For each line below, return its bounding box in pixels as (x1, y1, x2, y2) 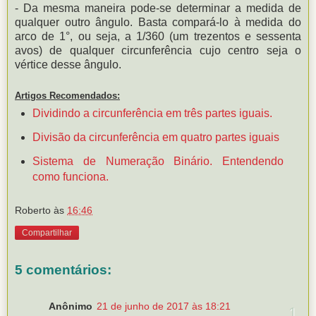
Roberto (15, 205, 51, 217)
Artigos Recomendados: (15, 90, 120, 101)
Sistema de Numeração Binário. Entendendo (32, 154, 284, 167)
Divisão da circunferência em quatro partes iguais (32, 130, 279, 143)
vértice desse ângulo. (15, 58, 121, 71)
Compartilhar (22, 228, 72, 238)
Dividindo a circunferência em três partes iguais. (32, 107, 272, 119)
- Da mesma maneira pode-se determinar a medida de (15, 1, 301, 14)
